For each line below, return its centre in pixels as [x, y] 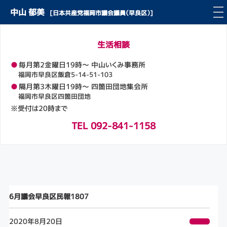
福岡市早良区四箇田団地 [54, 96]
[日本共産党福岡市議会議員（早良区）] [101, 13]
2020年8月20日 [35, 221]
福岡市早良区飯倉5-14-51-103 [65, 74]
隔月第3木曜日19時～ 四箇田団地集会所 [83, 86]
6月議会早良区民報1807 [49, 196]
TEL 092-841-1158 [113, 126]
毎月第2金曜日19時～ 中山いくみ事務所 [82, 64]
